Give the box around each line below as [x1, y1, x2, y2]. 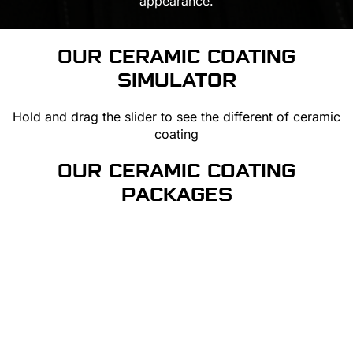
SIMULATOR [117, 68, 236, 94]
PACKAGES [121, 182, 232, 208]
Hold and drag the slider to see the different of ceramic [13, 109, 340, 125]
